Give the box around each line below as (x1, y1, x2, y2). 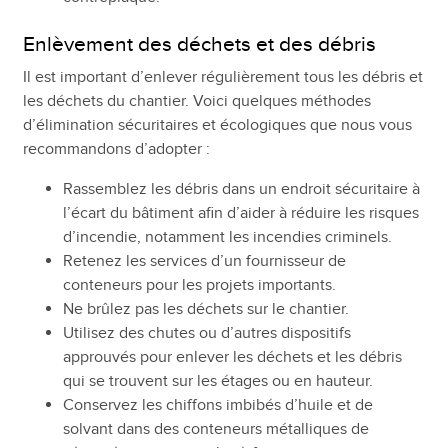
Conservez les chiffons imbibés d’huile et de (62, 394, 373, 415)
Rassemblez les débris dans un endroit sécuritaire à (62, 178, 420, 199)
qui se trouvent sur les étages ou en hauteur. (62, 370, 373, 391)
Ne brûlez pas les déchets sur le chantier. (62, 298, 349, 319)
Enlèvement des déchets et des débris (22, 31, 376, 57)
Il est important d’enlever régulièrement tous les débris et (22, 66, 423, 87)
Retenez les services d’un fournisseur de (62, 250, 346, 271)
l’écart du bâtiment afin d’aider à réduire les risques (62, 202, 419, 223)
